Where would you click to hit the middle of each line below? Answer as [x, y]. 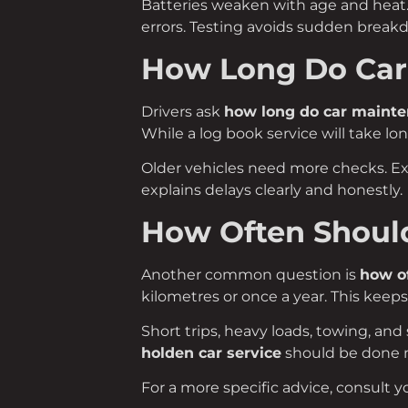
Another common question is [250, 274]
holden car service [211, 353]
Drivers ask [182, 111]
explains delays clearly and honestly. [271, 190]
